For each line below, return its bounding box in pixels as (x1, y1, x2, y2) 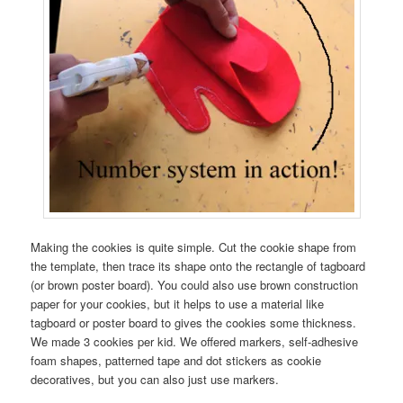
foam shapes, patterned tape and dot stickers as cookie (31, 352, 322, 370)
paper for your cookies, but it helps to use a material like (31, 295, 325, 313)
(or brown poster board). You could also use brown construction (31, 276, 359, 294)
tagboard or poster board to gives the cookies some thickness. (31, 314, 357, 332)
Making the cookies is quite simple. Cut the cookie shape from (31, 238, 357, 256)
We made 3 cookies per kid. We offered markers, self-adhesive (31, 333, 359, 351)
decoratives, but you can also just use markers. (31, 371, 280, 389)
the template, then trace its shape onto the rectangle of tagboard (31, 257, 366, 275)
